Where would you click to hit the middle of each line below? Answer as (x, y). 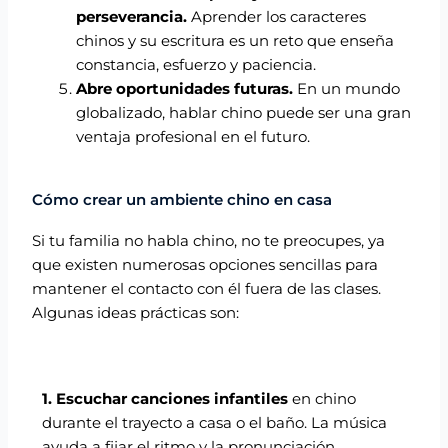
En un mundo (347, 89)
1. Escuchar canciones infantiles (165, 399)
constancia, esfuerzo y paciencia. (198, 65)
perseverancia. (132, 17)
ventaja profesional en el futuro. (193, 137)
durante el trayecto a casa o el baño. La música (215, 423)
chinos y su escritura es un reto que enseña (235, 41)
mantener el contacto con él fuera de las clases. (207, 289)
